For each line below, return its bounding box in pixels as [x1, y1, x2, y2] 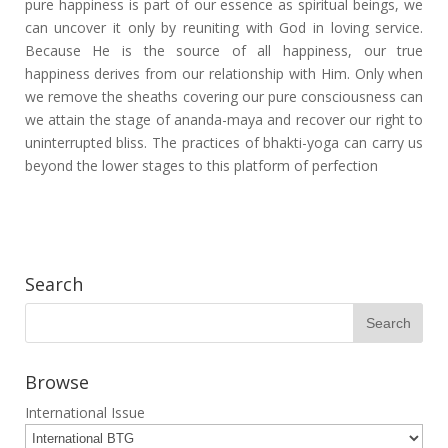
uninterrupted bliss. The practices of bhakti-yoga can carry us [24, 133, 424, 152]
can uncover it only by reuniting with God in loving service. [24, 18, 424, 37]
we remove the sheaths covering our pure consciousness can [24, 87, 424, 106]
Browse [24, 370, 89, 394]
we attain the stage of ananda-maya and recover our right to [24, 110, 424, 129]
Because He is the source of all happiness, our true [24, 41, 424, 60]
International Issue [24, 403, 145, 422]
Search [24, 272, 83, 296]
